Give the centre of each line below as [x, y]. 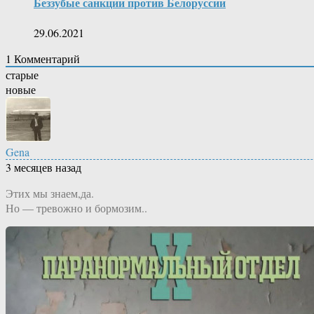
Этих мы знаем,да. [50, 193]
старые [22, 75]
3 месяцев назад [43, 168]
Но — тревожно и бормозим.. [76, 208]
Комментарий [46, 59]
